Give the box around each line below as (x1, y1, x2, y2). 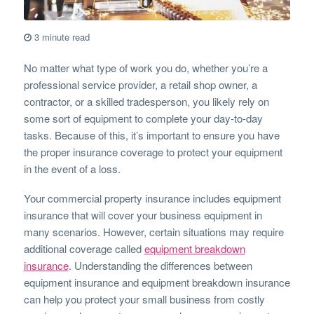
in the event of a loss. (23, 161, 121, 177)
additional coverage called (23, 241, 144, 257)
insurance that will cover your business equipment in (23, 207, 262, 223)
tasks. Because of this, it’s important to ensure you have (23, 128, 280, 143)
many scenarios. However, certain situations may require (23, 224, 284, 240)
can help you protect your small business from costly (23, 292, 265, 307)
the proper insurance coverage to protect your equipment (23, 144, 282, 160)
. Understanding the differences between (68, 258, 252, 273)
